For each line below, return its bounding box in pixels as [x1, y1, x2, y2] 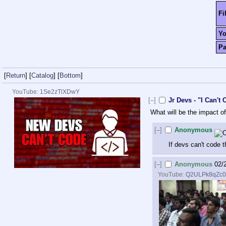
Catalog [31, 71, 53, 79]
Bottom [60, 71, 81, 79]
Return [6, 71, 25, 79]
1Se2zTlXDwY [40, 88, 80, 95]
